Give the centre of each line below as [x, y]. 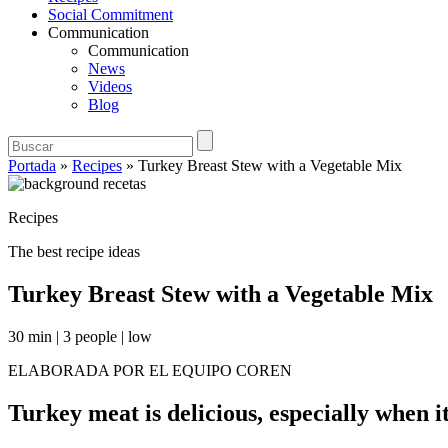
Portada [32, 165]
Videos [110, 86]
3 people [90, 336]
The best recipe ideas [74, 251]
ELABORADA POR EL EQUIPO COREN [150, 370]
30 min [30, 336]
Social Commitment [110, 14]
